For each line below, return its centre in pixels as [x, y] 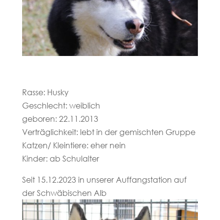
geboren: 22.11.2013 [60, 119]
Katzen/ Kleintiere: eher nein [74, 145]
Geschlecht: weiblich [61, 106]
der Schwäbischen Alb [64, 193]
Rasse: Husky [45, 92]
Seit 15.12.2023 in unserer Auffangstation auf [104, 180]
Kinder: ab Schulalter [60, 159]
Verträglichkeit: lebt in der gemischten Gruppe [109, 132]
